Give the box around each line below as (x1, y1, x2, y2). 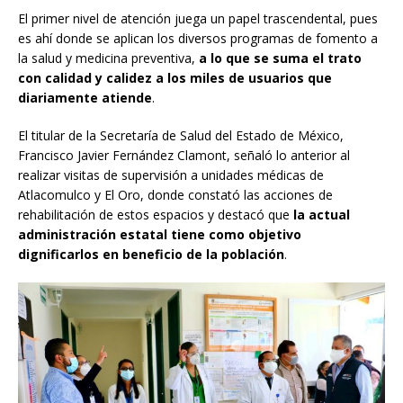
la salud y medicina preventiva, (18, 49, 199, 67)
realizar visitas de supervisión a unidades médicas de (18, 166, 324, 184)
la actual (293, 205, 350, 223)
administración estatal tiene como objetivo (18, 225, 301, 243)
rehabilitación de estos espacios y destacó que (18, 205, 293, 223)
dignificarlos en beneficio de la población (18, 245, 284, 263)
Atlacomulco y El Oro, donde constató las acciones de (18, 185, 333, 203)
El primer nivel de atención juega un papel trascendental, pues (18, 9, 378, 27)
